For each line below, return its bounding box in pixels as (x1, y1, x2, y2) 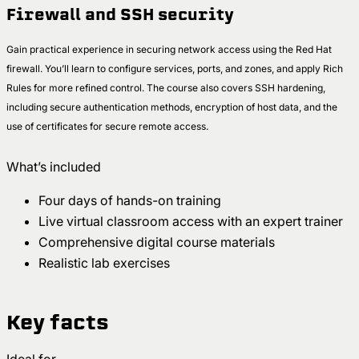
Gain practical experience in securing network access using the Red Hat (6, 43, 332, 56)
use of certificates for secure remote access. (6, 120, 211, 133)
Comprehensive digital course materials (38, 234, 278, 251)
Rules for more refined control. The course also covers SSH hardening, (6, 82, 325, 95)
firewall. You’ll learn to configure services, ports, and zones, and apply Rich (6, 63, 343, 75)
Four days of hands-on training (38, 192, 224, 209)
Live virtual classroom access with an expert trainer (38, 213, 346, 230)
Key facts (6, 309, 109, 337)
